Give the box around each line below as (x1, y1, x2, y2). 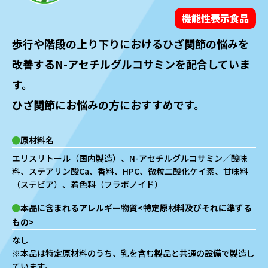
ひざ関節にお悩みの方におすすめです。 (12, 96, 205, 112)
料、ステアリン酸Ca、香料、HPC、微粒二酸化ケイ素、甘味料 (12, 165, 248, 177)
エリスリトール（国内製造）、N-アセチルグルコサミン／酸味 (12, 151, 248, 164)
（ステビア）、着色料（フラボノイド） (12, 178, 163, 190)
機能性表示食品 (182, 10, 249, 25)
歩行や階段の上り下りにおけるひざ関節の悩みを (12, 35, 249, 51)
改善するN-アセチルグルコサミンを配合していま (12, 56, 250, 72)
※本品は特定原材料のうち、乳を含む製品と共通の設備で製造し (12, 246, 255, 259)
